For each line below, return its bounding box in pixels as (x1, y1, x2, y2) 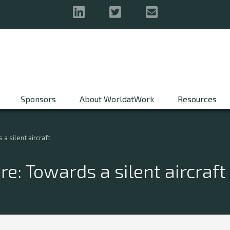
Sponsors (21, 94, 56, 104)
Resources (178, 94, 217, 104)
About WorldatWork (80, 94, 154, 104)
